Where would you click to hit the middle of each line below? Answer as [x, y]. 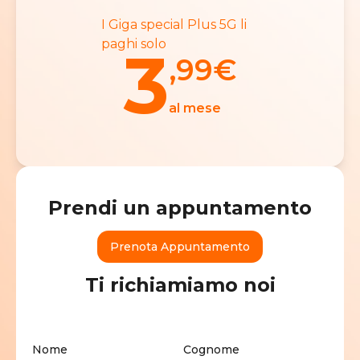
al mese [195, 108]
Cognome [211, 349]
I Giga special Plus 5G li [174, 24]
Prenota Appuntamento [180, 246]
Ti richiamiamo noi [180, 284]
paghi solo [133, 43]
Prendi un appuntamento [180, 207]
